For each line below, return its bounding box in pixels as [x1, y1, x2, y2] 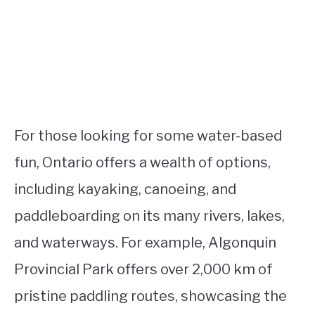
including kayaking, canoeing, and [14, 181, 236, 198]
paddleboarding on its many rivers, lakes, [14, 207, 285, 225]
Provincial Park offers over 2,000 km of [14, 261, 273, 278]
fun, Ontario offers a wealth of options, [14, 154, 271, 172]
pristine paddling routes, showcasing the [14, 288, 287, 305]
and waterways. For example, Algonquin [14, 234, 276, 252]
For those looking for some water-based [14, 127, 282, 145]
